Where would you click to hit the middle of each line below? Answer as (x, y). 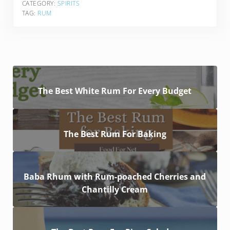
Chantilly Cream (115, 189)
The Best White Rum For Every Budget (115, 91)
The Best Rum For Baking (115, 134)
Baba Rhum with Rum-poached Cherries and (115, 176)
